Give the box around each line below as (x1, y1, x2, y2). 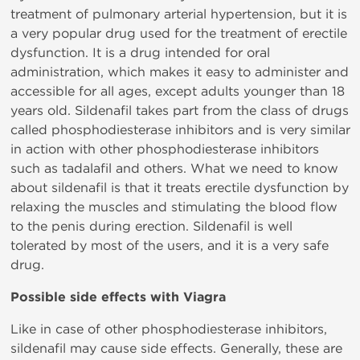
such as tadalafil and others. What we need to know (10, 161, 338, 177)
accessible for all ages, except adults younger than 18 (10, 84, 345, 100)
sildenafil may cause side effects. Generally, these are (10, 341, 342, 357)
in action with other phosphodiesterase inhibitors (10, 141, 319, 157)
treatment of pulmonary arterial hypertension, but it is (10, 6, 347, 22)
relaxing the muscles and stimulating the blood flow (10, 199, 337, 215)
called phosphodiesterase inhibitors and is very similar (10, 122, 350, 138)
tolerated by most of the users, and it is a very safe (10, 238, 329, 254)
